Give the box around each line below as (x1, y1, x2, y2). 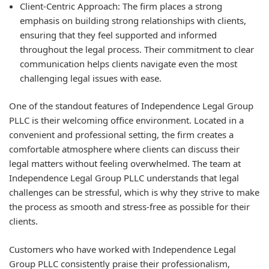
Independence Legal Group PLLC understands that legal (9, 172, 239, 184)
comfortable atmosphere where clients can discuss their (9, 143, 240, 155)
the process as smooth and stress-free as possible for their (9, 201, 250, 213)
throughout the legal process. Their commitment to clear (20, 43, 254, 55)
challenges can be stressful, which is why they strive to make (9, 186, 259, 198)
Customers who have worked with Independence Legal (9, 243, 236, 255)
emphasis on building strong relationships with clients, (20, 14, 246, 26)
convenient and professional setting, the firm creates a (9, 128, 234, 141)
